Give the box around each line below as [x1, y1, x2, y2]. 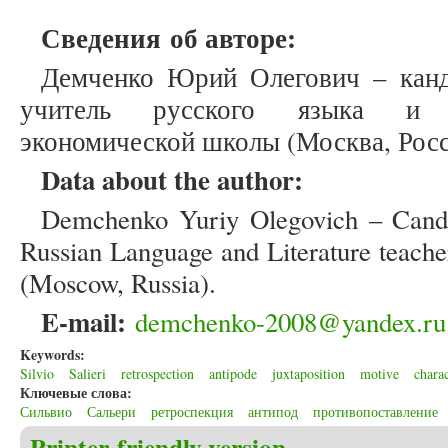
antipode [209, 364, 257, 384]
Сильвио [20, 402, 72, 422]
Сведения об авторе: [41, 18, 296, 58]
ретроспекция [151, 402, 233, 422]
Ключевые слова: [20, 382, 137, 404]
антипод [248, 402, 298, 422]
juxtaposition [272, 364, 345, 384]
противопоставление [313, 402, 438, 422]
